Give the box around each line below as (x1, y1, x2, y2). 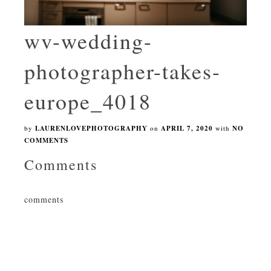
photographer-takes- (24, 56, 221, 86)
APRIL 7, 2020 (161, 123, 213, 134)
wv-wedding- (24, 26, 152, 56)
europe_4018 (24, 87, 151, 116)
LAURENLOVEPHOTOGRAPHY (35, 123, 148, 134)
